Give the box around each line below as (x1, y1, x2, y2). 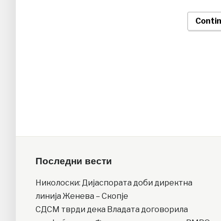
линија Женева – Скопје (36, 191, 128, 201)
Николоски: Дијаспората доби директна (36, 178, 192, 188)
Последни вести (36, 156, 112, 167)
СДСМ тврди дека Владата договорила (36, 205, 188, 215)
